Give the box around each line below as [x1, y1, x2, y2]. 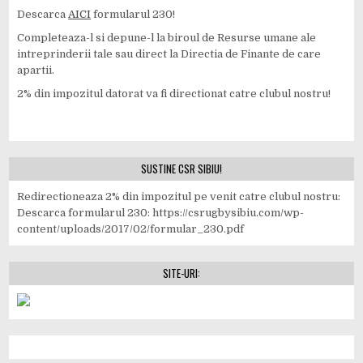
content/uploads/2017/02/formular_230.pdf [17, 223, 245, 236]
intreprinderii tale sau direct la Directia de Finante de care [17, 48, 322, 61]
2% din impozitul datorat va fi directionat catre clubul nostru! [17, 88, 331, 100]
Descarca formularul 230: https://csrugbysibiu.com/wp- [17, 207, 305, 220]
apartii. [17, 64, 55, 77]
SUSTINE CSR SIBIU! [141, 160, 222, 177]
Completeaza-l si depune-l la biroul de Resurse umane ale [17, 32, 317, 45]
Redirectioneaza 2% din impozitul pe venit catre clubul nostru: [17, 190, 341, 203]
